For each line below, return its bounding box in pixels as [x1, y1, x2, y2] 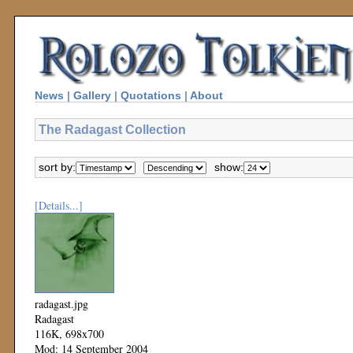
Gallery [73, 89, 111, 102]
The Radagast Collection [39, 122, 186, 136]
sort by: [39, 161, 76, 173]
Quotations [121, 89, 181, 102]
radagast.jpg [35, 296, 88, 311]
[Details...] [35, 198, 83, 213]
